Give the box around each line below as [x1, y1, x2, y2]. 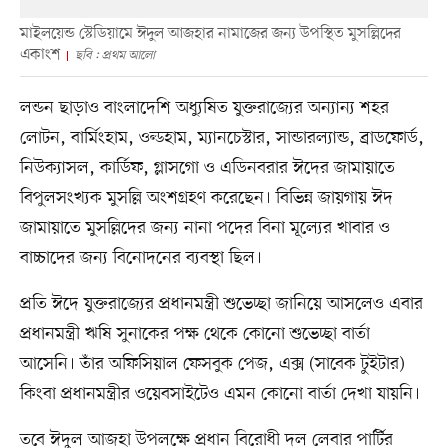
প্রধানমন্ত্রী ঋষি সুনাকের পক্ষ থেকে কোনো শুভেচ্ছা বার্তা [19, 322, 370, 347]
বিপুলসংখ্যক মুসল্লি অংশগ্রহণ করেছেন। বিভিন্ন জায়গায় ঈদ [19, 186, 393, 211]
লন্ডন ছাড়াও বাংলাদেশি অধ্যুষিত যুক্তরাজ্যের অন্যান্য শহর [19, 96, 389, 121]
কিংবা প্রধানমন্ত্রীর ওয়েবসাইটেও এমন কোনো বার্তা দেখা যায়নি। [19, 382, 420, 407]
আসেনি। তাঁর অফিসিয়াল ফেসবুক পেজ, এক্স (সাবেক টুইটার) [19, 352, 405, 377]
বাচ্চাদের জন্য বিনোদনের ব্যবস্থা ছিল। [19, 246, 262, 271]
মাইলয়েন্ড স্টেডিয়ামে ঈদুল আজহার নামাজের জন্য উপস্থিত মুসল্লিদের [19, 23, 401, 46]
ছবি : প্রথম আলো [74, 47, 155, 65]
